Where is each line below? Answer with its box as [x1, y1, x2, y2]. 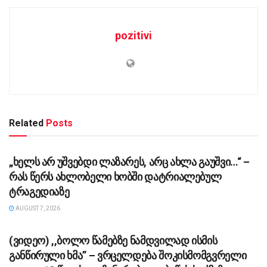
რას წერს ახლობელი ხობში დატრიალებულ [9, 170, 222, 184]
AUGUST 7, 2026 [14, 205, 60, 212]
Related [9, 117, 44, 129]
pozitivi [115, 29, 152, 42]
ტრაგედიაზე [9, 185, 70, 198]
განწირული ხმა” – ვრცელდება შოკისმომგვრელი [9, 249, 247, 262]
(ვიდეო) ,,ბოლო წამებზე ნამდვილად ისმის [9, 234, 218, 247]
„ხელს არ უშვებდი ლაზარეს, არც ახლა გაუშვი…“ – [9, 156, 250, 169]
